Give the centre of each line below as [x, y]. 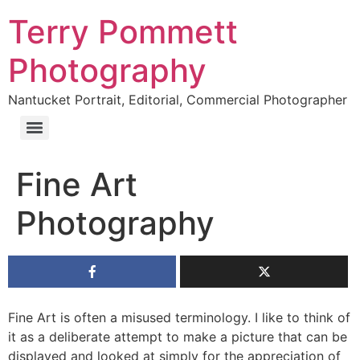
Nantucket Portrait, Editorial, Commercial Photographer [178, 100]
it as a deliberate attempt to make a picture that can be [178, 337]
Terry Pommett [123, 32]
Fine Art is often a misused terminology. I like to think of [179, 317]
